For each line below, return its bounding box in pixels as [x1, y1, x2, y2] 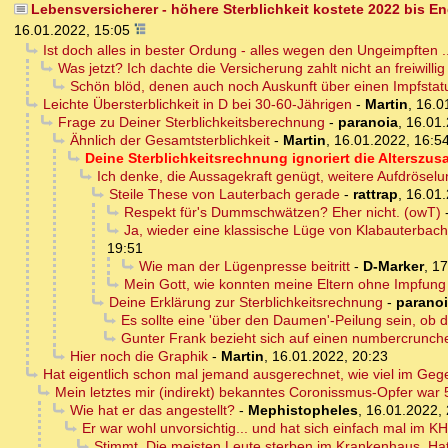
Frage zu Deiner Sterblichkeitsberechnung [57, 114, 325, 131]
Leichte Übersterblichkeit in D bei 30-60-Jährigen [42, 96, 352, 113]
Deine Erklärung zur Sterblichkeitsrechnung [108, 294, 383, 311]
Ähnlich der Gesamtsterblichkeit [69, 132, 270, 149]
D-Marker [362, 258, 424, 275]
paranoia [337, 114, 398, 131]
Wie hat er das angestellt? [69, 402, 235, 419]
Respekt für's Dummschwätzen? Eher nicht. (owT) [123, 204, 441, 221]
